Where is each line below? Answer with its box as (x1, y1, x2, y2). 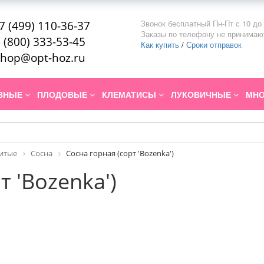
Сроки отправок (186, 39, 242, 50)
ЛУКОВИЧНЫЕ (171, 88, 233, 101)
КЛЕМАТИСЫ (102, 88, 159, 101)
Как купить (141, 39, 179, 50)
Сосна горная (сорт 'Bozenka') (66, 148, 174, 159)
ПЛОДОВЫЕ (37, 88, 90, 101)
